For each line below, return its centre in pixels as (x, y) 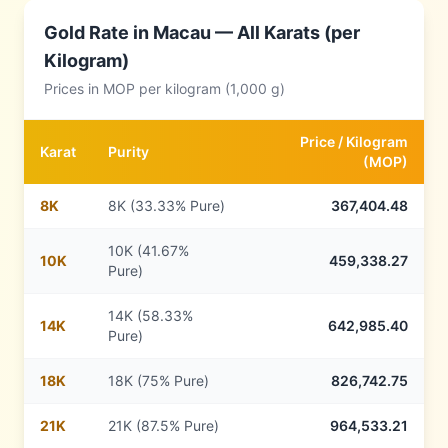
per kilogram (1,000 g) (210, 88)
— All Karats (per (285, 32)
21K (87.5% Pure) (163, 425)
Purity (128, 151)
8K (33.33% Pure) (166, 205)
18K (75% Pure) (158, 380)
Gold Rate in (98, 32)
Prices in (73, 88)
